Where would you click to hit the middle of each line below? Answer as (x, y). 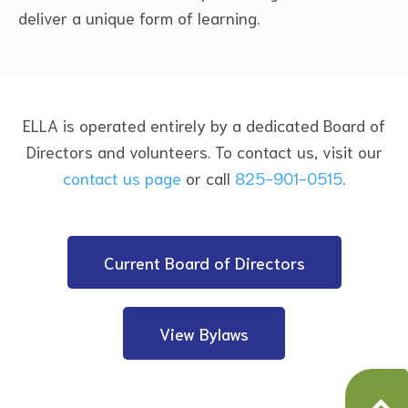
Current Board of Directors (204, 263)
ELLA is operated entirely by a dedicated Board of (204, 125)
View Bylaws (204, 334)
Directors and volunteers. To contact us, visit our (204, 152)
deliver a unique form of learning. (139, 18)
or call (208, 178)
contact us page (122, 178)
